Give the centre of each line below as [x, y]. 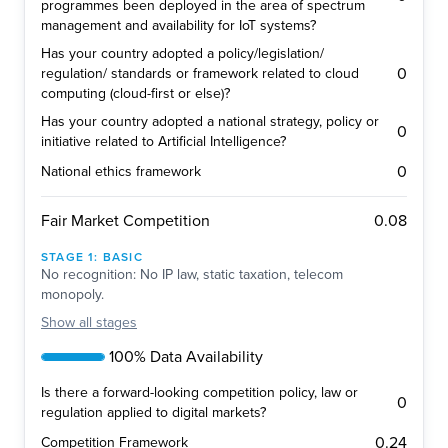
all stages [108, 323]
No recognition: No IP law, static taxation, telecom [192, 275]
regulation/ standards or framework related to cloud [200, 74]
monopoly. [72, 295]
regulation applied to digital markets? [153, 413]
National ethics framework [121, 172]
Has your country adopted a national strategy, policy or [210, 122]
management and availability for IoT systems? [178, 26]
